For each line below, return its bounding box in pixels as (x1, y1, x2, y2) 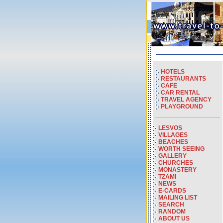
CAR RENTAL (161, 89, 200, 96)
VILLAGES (158, 131, 188, 138)
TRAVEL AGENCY (161, 96, 212, 103)
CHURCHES (158, 159, 193, 166)
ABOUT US (158, 215, 190, 222)
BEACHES (158, 138, 188, 145)
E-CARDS (158, 187, 186, 194)
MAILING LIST (158, 194, 197, 201)
